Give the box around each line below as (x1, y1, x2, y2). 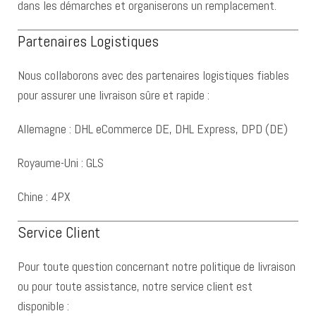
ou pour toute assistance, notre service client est (18, 278, 253, 294)
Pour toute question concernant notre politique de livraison (18, 258, 296, 274)
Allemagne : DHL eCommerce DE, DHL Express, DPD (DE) (18, 121, 288, 137)
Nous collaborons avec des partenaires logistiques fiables (18, 67, 289, 83)
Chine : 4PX (18, 188, 71, 205)
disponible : (18, 298, 69, 314)
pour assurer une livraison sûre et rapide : (18, 87, 209, 103)
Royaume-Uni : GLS (18, 154, 104, 171)
